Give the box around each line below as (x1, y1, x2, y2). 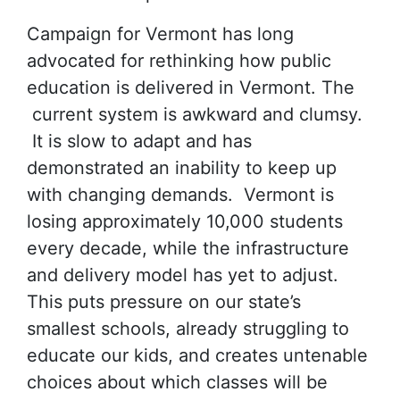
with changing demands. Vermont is (27, 184, 334, 205)
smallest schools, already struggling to (27, 318, 349, 339)
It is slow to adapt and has (27, 130, 252, 152)
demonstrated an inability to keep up (27, 157, 337, 179)
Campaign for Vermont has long (27, 23, 294, 45)
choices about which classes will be (27, 371, 328, 393)
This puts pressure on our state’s (27, 291, 301, 312)
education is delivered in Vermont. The (27, 77, 354, 98)
